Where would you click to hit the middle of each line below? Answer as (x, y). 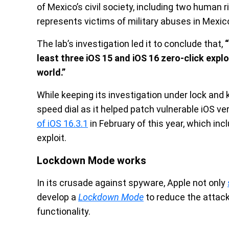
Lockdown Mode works (91, 161)
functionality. (64, 211)
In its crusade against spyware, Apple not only (132, 183)
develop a (58, 197)
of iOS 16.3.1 (62, 123)
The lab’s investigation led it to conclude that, (131, 44)
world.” (51, 72)
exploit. (52, 138)
